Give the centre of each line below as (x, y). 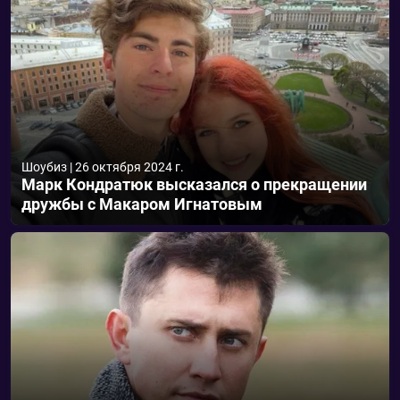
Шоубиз (44, 167)
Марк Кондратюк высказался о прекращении (194, 184)
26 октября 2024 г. (129, 167)
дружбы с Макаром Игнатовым (142, 204)
